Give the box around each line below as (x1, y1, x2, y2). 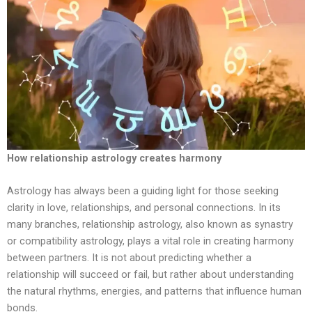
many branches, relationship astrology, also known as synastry (7, 218, 293, 231)
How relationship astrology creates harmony (7, 152, 221, 165)
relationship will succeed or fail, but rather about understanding (7, 268, 294, 281)
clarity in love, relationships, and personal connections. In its (7, 201, 281, 214)
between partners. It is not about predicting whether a (7, 251, 251, 265)
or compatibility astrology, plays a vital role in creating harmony (7, 235, 294, 248)
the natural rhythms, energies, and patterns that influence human (7, 285, 302, 298)
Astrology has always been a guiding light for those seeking (7, 185, 279, 198)
